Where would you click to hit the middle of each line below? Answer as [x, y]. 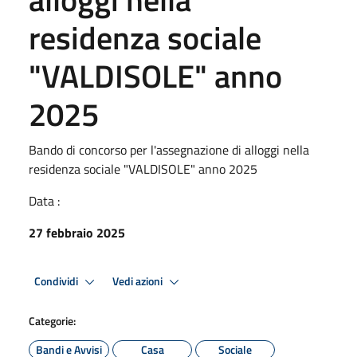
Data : [44, 201]
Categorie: [52, 321]
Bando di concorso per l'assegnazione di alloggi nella [169, 150]
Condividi [57, 281]
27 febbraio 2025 [77, 233]
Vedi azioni [139, 281]
